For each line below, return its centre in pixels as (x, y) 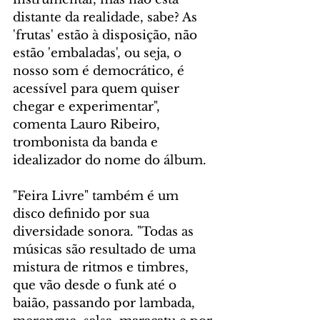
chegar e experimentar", (88, 107)
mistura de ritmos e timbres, (102, 268)
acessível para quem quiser (98, 89)
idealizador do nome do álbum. (110, 161)
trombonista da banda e (87, 143)
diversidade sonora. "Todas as (105, 232)
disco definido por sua (83, 214)
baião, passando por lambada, (106, 304)
